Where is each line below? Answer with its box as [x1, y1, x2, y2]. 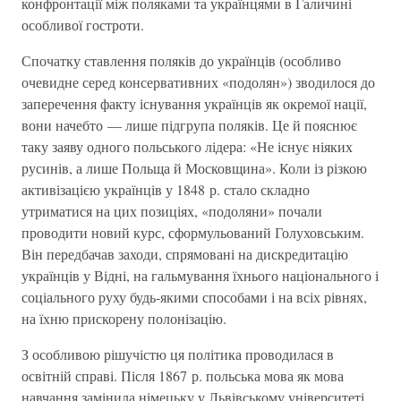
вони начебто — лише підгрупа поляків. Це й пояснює [21, 115, 357, 134]
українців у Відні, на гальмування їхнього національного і [21, 266, 379, 285]
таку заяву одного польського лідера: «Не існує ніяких [21, 137, 353, 156]
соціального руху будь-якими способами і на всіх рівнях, [21, 287, 367, 306]
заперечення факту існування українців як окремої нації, [21, 94, 367, 113]
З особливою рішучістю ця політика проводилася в [21, 345, 334, 363]
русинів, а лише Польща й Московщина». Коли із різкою [21, 158, 367, 177]
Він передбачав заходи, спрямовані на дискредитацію [21, 244, 348, 263]
